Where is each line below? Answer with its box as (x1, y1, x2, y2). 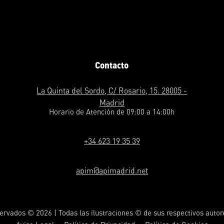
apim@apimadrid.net (75, 165, 148, 176)
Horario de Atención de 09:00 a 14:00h (49, 107, 175, 116)
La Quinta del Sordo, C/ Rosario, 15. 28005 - (36, 85, 187, 96)
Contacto (95, 59, 129, 70)
